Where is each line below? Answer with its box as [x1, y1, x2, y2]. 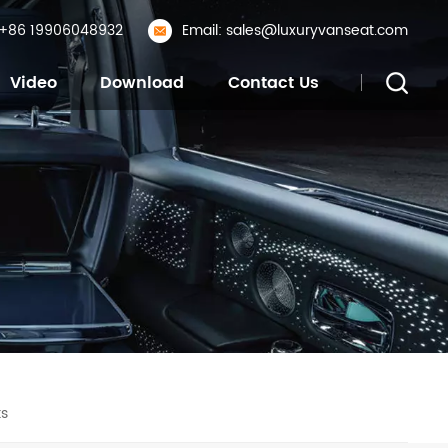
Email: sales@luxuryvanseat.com [181, 19, 408, 42]
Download [100, 70, 185, 96]
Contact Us [227, 70, 319, 96]
